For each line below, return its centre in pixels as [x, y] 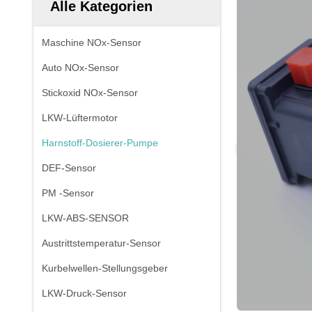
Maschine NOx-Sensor [92, 42]
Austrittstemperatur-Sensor [101, 243]
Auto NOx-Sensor [80, 68]
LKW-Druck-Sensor [84, 293]
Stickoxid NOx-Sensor [90, 93]
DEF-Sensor [69, 168]
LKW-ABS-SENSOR [85, 218]
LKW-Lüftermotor [80, 118]
